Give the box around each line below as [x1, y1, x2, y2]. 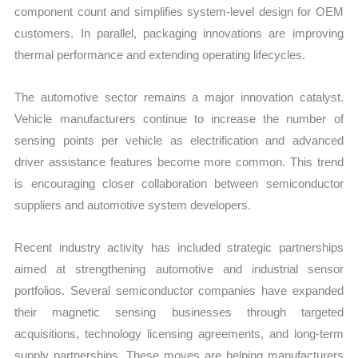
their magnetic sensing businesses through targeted [14, 305, 344, 320]
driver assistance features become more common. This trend [14, 154, 344, 169]
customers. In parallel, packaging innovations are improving [14, 26, 344, 40]
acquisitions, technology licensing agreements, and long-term [14, 327, 344, 341]
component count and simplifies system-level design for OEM [14, 4, 344, 18]
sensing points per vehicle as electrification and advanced [14, 133, 344, 147]
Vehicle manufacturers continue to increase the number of [14, 111, 344, 125]
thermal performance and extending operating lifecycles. [14, 47, 306, 62]
